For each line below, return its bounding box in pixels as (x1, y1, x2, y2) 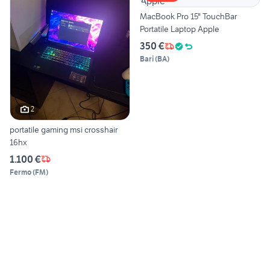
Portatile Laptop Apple (140, 24, 219, 35)
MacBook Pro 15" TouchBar (140, 11, 237, 22)
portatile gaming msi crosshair (10, 124, 118, 135)
